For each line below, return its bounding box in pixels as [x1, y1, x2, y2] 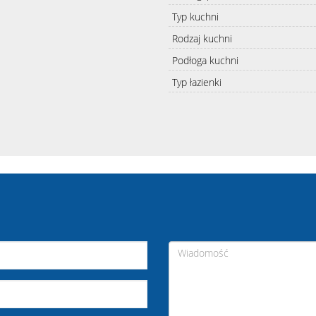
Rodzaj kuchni [172, 31, 232, 45]
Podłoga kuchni [172, 53, 238, 67]
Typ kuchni [172, 9, 219, 23]
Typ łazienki [172, 75, 221, 89]
